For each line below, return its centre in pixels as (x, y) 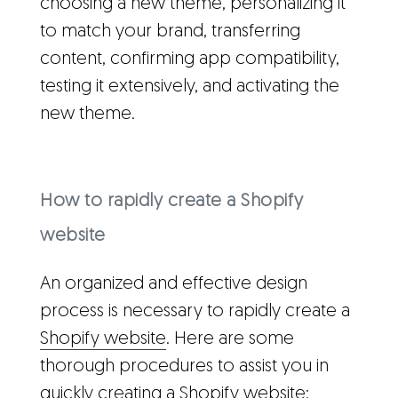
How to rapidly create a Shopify (172, 201)
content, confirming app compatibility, (190, 59)
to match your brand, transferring (170, 32)
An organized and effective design (174, 284)
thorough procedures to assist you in (184, 367)
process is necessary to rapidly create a (195, 312)
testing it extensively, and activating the (190, 87)
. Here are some (230, 339)
